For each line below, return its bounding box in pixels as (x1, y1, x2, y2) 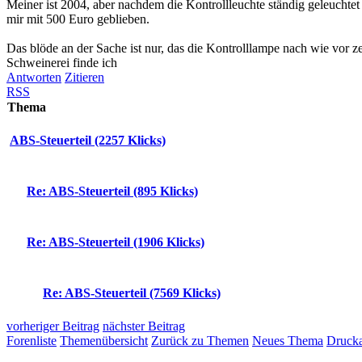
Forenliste (6, 333, 57, 347)
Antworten (6, 69, 61, 84)
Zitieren (65, 69, 104, 84)
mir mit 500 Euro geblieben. (6, 11, 149, 26)
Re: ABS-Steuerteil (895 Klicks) (27, 184, 198, 199)
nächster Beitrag (103, 318, 185, 333)
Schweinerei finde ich (6, 55, 117, 69)
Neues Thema (252, 333, 323, 347)
